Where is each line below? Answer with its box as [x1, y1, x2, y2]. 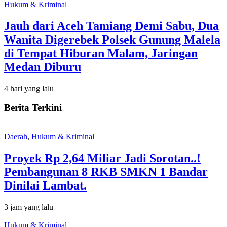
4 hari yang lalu [4, 84, 54, 93]
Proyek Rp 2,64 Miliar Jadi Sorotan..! [4, 152, 201, 165]
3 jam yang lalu [4, 202, 53, 211]
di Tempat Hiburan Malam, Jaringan [4, 46, 198, 60]
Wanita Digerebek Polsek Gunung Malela [4, 32, 220, 46]
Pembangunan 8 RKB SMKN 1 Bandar [4, 165, 208, 179]
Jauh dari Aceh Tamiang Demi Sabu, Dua [4, 19, 219, 32]
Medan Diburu [4, 60, 81, 73]
